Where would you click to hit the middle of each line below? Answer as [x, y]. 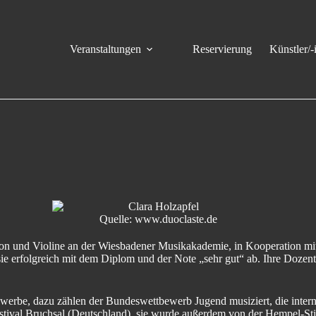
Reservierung [223, 49]
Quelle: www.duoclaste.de [158, 219]
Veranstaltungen [106, 49]
